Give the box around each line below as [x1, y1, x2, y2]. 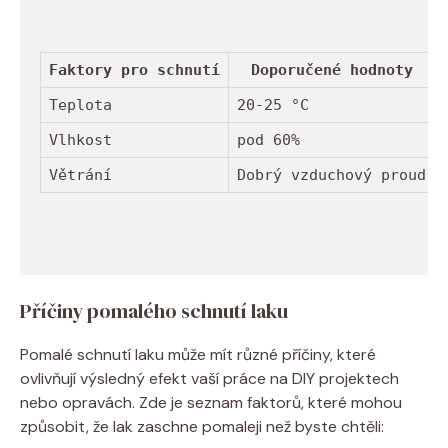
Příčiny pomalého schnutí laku [20, 296, 288, 325]
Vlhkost [49, 131, 112, 150]
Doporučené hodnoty [250, 61, 413, 80]
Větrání [49, 166, 112, 185]
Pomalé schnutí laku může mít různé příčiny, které [20, 343, 376, 365]
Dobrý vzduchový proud [237, 166, 426, 185]
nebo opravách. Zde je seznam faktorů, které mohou [20, 391, 402, 413]
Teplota [49, 96, 112, 115]
